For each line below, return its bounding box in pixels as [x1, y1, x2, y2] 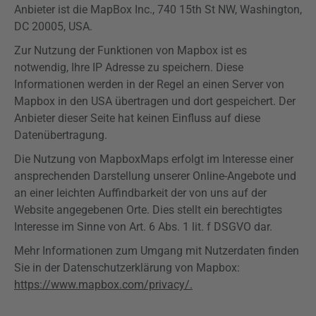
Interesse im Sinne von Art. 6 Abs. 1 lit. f [14, 220, 214, 233]
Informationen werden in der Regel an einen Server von [14, 78, 284, 91]
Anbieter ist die [14, 3, 90, 16]
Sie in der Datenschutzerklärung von [14, 261, 196, 274]
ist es [218, 44, 247, 57]
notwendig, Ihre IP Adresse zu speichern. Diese [14, 61, 243, 74]
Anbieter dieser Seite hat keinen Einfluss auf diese [14, 111, 260, 125]
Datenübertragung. [14, 128, 107, 142]
